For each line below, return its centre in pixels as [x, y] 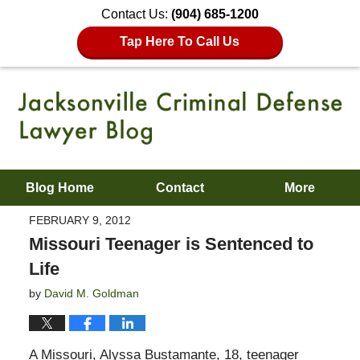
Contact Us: [136, 14]
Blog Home [60, 187]
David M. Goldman [91, 294]
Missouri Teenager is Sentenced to [171, 244]
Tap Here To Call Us [180, 41]
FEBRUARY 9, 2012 [80, 221]
